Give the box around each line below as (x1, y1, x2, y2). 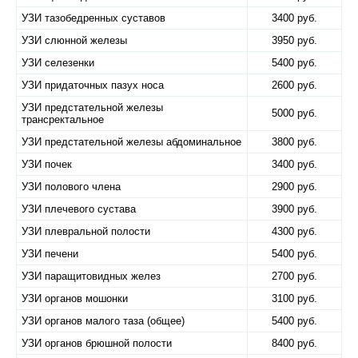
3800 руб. (272, 136, 317, 148)
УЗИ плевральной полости (22, 225, 150, 237)
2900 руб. (272, 181, 317, 193)
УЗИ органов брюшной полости (22, 337, 172, 349)
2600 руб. (272, 79, 317, 91)
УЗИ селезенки (22, 57, 94, 69)
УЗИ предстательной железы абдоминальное (22, 136, 241, 148)
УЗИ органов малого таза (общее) (22, 315, 185, 327)
